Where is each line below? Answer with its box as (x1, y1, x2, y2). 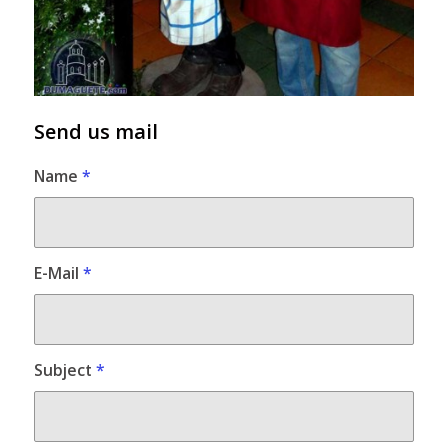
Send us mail (33, 117, 158, 145)
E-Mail (33, 261, 83, 284)
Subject (33, 358, 96, 381)
